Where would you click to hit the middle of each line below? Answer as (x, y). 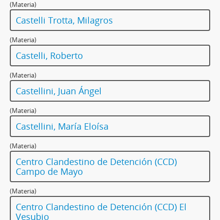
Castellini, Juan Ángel (59, 91)
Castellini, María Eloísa (62, 126)
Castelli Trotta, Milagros (64, 20)
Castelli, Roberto (49, 56)
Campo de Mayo (49, 172)
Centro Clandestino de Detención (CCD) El (101, 207)
